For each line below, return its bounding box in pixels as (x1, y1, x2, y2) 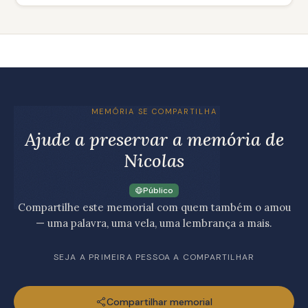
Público (143, 185, 173, 196)
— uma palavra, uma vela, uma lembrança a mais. (36, 217, 272, 230)
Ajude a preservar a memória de (24, 128, 284, 151)
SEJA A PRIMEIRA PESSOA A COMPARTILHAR (53, 252, 255, 263)
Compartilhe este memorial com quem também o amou (17, 201, 291, 214)
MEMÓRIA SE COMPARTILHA (91, 107, 217, 116)
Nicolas (124, 149, 184, 172)
